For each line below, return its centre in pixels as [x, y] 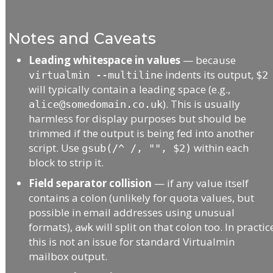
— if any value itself [200, 183]
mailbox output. [68, 256]
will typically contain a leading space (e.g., [130, 89]
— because [208, 60]
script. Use [55, 147]
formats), [52, 227]
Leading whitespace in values [105, 60]
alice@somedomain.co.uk [96, 104]
